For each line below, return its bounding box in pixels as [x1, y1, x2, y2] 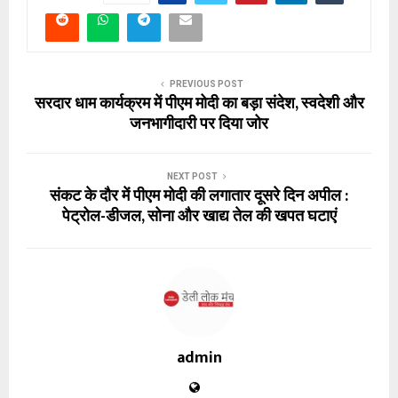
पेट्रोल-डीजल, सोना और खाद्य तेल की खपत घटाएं [61, 203, 337, 231]
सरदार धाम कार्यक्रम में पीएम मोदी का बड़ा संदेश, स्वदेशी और [34, 91, 364, 118]
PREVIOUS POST [169, 79, 243, 90]
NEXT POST [166, 171, 218, 182]
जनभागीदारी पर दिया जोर [130, 111, 268, 139]
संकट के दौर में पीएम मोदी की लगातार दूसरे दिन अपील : [50, 183, 348, 211]
